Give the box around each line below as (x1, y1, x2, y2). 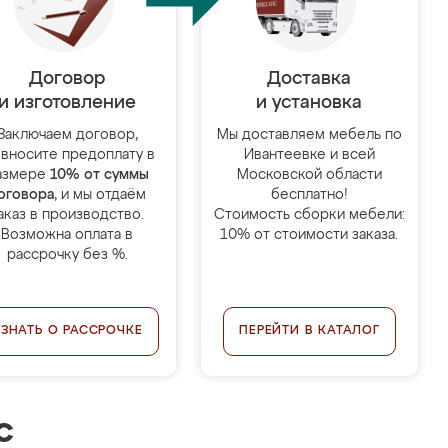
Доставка (267, 70, 352, 88)
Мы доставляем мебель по (216, 128, 402, 142)
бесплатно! (270, 188, 348, 202)
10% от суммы (49, 168, 149, 182)
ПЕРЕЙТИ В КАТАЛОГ (239, 325, 380, 337)
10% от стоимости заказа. (220, 228, 399, 242)
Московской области (236, 168, 382, 182)
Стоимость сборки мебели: (213, 208, 405, 222)
